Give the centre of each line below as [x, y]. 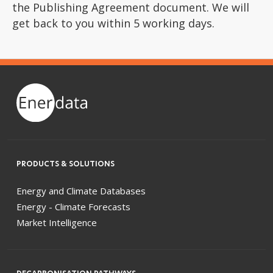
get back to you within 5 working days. [113, 23]
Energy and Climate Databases [81, 190]
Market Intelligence [57, 222]
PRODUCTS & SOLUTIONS [66, 163]
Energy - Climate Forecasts [73, 206]
